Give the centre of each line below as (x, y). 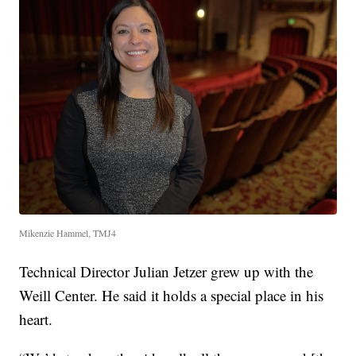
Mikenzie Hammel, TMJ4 (68, 232)
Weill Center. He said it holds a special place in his (172, 295)
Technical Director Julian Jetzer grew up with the (166, 271)
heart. (36, 319)
